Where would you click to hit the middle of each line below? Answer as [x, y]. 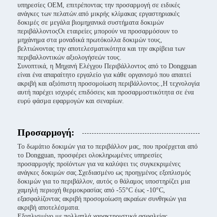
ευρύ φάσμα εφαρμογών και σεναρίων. [71, 101]
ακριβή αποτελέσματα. [49, 208]
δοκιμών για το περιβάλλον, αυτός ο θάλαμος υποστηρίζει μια [104, 181]
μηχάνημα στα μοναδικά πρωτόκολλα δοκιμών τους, [90, 40]
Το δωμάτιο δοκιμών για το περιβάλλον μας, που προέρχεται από [108, 147]
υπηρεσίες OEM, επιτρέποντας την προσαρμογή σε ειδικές [99, 5]
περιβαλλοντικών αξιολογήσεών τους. [70, 57]
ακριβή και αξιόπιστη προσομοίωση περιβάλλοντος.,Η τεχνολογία [108, 84]
